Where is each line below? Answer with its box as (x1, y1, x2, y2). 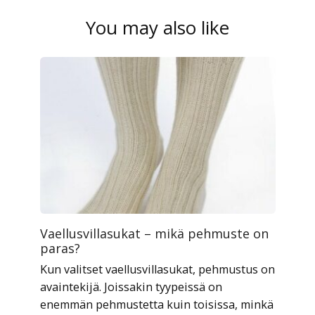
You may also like (86, 15, 229, 41)
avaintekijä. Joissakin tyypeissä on (39, 279, 222, 295)
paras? (39, 240, 80, 257)
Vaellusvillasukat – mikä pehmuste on (39, 225, 269, 243)
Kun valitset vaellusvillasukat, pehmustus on (39, 262, 275, 278)
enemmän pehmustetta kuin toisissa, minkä (39, 297, 274, 313)
